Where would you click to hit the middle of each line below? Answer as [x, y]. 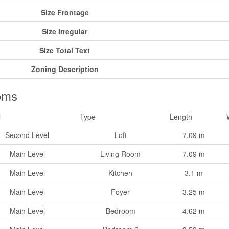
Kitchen [120, 173]
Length [181, 117]
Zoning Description [65, 69]
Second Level [27, 135]
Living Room [120, 154]
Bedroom [120, 211]
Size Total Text [65, 50]
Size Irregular [65, 31]
